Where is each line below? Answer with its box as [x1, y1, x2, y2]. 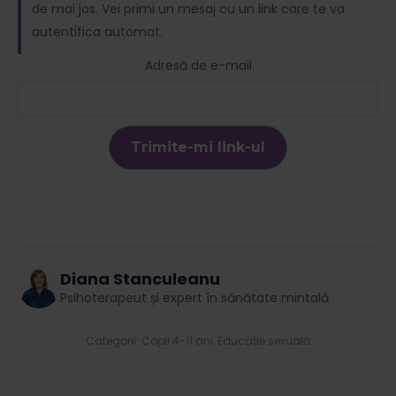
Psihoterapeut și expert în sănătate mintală [60, 288, 329, 307]
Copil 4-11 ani [141, 333, 213, 349]
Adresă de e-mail [144, 57, 252, 75]
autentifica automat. [32, 23, 163, 42]
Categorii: [86, 333, 141, 349]
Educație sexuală [217, 333, 310, 349]
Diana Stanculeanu [60, 267, 220, 290]
